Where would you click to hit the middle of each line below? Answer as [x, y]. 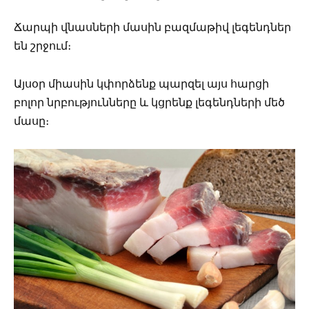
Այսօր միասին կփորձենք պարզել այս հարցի [141, 83]
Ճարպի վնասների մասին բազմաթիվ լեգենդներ [152, 28]
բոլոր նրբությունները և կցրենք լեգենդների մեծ [149, 102]
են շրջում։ [42, 46]
